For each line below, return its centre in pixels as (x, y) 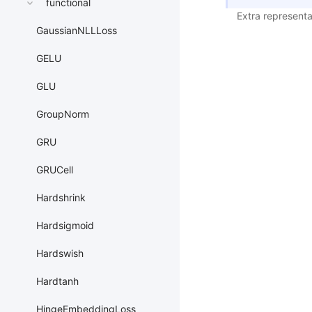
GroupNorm (63, 114)
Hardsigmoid (65, 226)
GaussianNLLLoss (77, 31)
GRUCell (55, 170)
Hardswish (60, 253)
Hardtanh (57, 281)
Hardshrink (61, 198)
